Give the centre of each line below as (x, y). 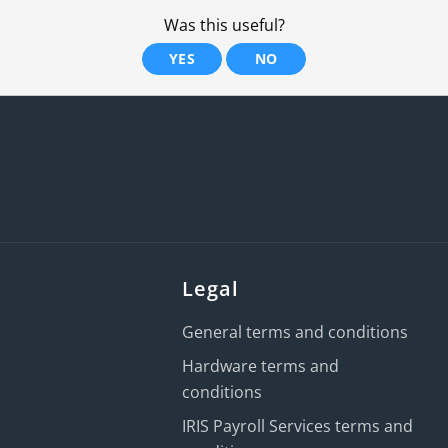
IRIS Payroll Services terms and (298, 426)
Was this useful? (224, 25)
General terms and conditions (295, 332)
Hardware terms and (261, 366)
